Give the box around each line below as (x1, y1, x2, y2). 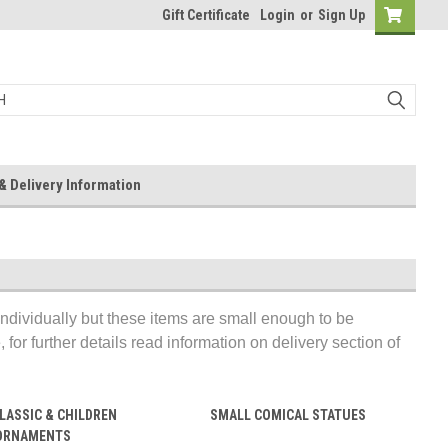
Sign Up (318, 7, 365, 23)
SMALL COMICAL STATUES (210, 407, 366, 423)
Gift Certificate (162, 7, 250, 23)
